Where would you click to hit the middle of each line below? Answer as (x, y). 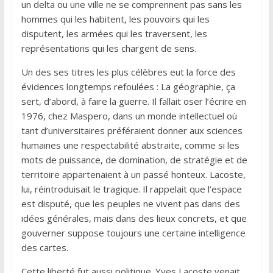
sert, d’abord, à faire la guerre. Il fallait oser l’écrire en (133, 101)
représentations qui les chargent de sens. (108, 48)
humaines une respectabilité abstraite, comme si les (130, 145)
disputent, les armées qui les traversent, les (114, 33)
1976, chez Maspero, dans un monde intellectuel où (129, 115)
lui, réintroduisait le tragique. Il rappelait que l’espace (131, 189)
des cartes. (44, 247)
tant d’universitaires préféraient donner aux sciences (132, 130)
